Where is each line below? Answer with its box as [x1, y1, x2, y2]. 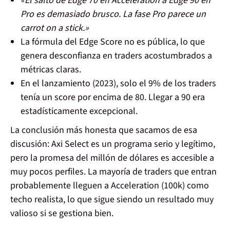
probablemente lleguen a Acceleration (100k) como [10, 179, 209, 193]
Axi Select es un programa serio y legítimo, [51, 138, 215, 151]
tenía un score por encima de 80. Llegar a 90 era [21, 91, 205, 104]
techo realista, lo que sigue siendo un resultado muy [10, 193, 214, 206]
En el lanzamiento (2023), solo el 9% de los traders [21, 77, 216, 90]
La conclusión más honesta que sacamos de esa [10, 124, 197, 137]
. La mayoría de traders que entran [84, 165, 217, 179]
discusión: [10, 138, 51, 151]
